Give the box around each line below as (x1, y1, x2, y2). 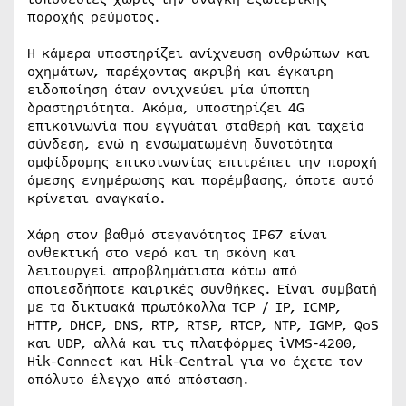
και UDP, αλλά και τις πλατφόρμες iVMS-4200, (27, 333, 358, 353)
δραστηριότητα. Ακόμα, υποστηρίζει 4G (27, 98, 304, 118)
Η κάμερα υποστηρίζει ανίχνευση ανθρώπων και (27, 43, 370, 63)
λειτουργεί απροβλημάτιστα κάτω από (27, 261, 297, 281)
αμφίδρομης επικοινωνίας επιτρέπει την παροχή (27, 152, 377, 172)
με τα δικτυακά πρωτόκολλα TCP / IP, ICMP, (27, 297, 342, 317)
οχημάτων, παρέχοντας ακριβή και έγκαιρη (27, 62, 333, 82)
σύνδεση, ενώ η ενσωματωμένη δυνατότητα (27, 134, 333, 154)
